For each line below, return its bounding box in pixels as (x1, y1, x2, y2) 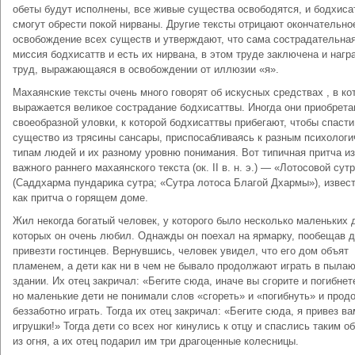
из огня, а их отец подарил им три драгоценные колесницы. (13, 335, 299, 347)
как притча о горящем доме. (13, 192, 148, 204)
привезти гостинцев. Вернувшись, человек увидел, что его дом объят (13, 245, 349, 257)
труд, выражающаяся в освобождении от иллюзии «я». (13, 63, 279, 75)
